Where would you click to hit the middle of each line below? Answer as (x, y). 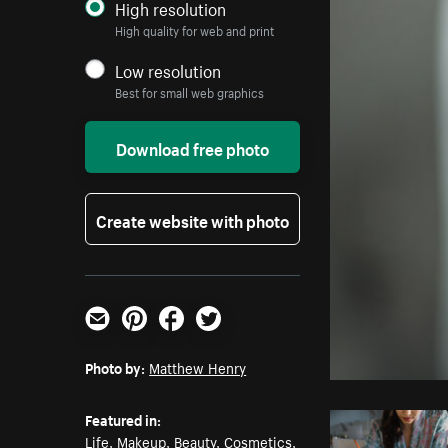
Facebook (194, 338)
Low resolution (168, 69)
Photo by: (115, 367)
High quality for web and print (195, 30)
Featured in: (123, 419)
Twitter (221, 338)
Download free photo (193, 147)
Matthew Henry (198, 367)
